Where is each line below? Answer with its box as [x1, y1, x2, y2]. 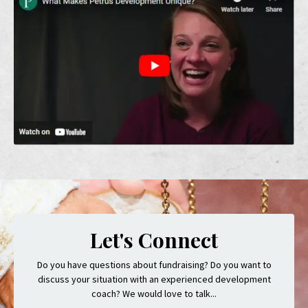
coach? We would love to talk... [91, 287, 217, 300]
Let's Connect [90, 226, 218, 254]
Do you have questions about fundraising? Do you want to [36, 258, 272, 272]
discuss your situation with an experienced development [37, 273, 271, 286]
